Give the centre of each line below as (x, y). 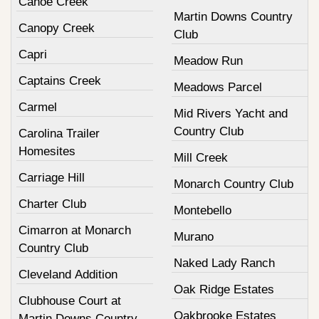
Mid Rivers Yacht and (230, 113)
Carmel (38, 107)
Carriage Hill (52, 177)
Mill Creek (200, 157)
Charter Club (52, 204)
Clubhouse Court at (70, 300)
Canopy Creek (57, 28)
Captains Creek (60, 80)
